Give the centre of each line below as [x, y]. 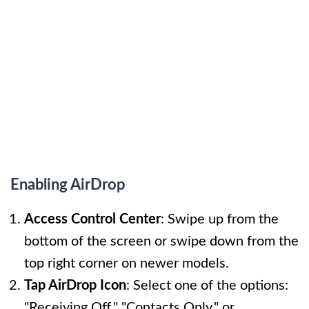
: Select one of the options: [207, 285]
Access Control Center [92, 219]
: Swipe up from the [220, 219]
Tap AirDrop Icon [75, 285]
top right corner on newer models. [127, 263]
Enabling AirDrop [68, 185]
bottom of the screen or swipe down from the [161, 241]
